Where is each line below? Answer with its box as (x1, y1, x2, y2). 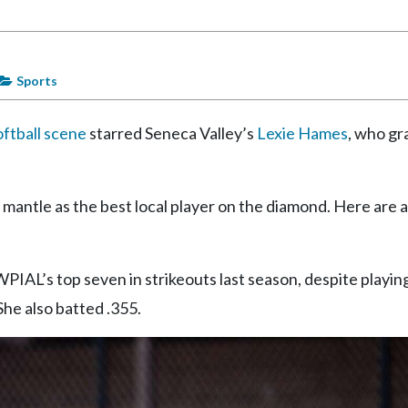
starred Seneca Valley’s (87, 122, 257, 143)
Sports (16, 72, 57, 88)
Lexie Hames (257, 122, 348, 143)
